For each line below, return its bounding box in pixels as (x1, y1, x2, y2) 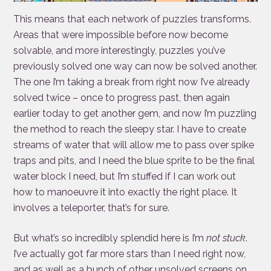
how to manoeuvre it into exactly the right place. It (13, 186, 238, 198)
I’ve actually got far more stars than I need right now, (13, 248, 246, 260)
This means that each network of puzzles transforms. (13, 13, 252, 25)
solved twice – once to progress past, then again (13, 92, 230, 104)
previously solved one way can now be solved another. (13, 60, 258, 73)
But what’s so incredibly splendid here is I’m (13, 232, 207, 244)
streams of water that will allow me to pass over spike (13, 139, 255, 151)
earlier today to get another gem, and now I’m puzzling (13, 108, 257, 120)
